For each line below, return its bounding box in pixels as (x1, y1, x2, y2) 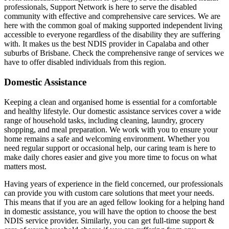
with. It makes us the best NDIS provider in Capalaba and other (4, 39, 209, 49)
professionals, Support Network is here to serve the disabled (4, 3, 197, 12)
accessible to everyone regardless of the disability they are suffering (4, 30, 220, 39)
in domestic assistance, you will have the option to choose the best (4, 207, 216, 216)
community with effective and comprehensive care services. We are (4, 12, 220, 21)
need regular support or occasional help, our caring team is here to (4, 143, 216, 152)
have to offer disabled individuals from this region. (4, 58, 166, 67)
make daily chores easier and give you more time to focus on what (4, 152, 217, 162)
